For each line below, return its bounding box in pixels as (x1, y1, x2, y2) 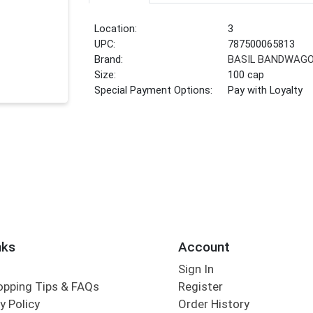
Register (177, 279, 223, 294)
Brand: (94, 53, 124, 66)
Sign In (177, 262, 214, 277)
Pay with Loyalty (228, 84, 303, 97)
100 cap (228, 68, 265, 82)
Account (177, 238, 230, 255)
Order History (177, 297, 249, 312)
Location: (94, 22, 138, 36)
